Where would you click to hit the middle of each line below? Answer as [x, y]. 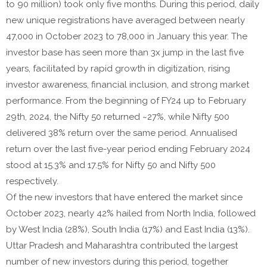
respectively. [32, 181]
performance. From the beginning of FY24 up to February [126, 100]
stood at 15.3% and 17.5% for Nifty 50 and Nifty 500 [111, 165]
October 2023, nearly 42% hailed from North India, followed [131, 213]
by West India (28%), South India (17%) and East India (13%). [128, 229]
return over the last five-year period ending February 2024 [128, 149]
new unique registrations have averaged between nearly [125, 20]
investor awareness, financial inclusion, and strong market [128, 84]
